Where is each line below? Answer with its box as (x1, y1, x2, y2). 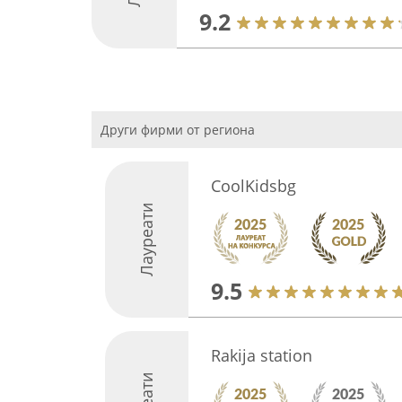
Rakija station (210, 345, 312, 366)
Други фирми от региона (100, 121, 255, 138)
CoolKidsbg (210, 175, 296, 197)
